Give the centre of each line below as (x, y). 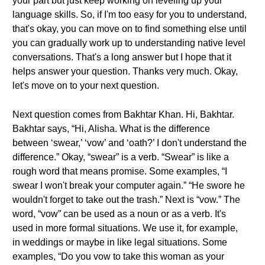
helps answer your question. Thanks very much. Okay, (125, 71)
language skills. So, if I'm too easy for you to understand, (130, 14)
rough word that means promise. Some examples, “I (120, 171)
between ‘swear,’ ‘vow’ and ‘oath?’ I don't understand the (130, 143)
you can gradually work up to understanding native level (129, 43)
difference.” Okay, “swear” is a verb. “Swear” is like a (121, 157)
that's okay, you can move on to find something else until (130, 29)
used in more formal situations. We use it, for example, (125, 228)
